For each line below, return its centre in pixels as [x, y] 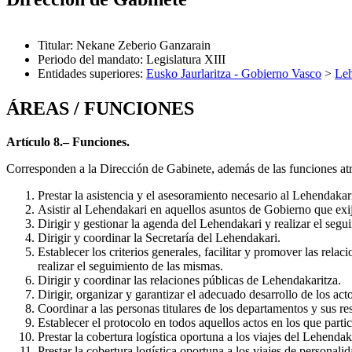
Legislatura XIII [186, 59]
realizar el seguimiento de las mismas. [130, 266]
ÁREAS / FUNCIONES [100, 108]
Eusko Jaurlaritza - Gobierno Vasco [234, 73]
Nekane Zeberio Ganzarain [143, 45]
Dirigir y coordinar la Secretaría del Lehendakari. [159, 237]
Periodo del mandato [89, 59]
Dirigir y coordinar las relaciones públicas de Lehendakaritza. [189, 280]
